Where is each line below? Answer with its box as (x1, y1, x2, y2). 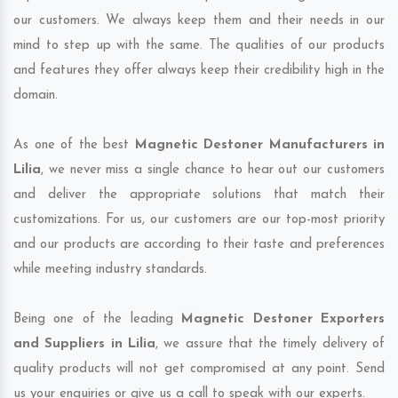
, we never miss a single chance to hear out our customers (41, 163, 385, 178)
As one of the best (13, 139, 135, 153)
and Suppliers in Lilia (13, 338, 155, 352)
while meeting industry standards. (13, 263, 207, 277)
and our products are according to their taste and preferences (13, 238, 385, 252)
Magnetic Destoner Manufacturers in (134, 139, 385, 153)
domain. (13, 89, 58, 103)
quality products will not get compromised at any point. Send (13, 362, 385, 377)
